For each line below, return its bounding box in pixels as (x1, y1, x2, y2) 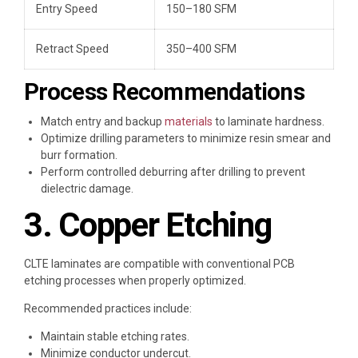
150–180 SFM (166, 2, 237, 16)
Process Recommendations (24, 78, 304, 106)
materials (162, 114, 213, 128)
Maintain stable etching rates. (41, 329, 189, 343)
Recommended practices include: (24, 301, 192, 315)
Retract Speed (36, 42, 109, 56)
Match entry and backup (41, 114, 162, 128)
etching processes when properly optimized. (24, 273, 246, 287)
